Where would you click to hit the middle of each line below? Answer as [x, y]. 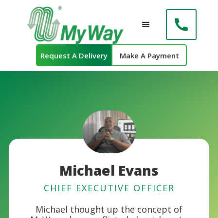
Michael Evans [109, 170]
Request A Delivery [74, 55]
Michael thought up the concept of [109, 209]
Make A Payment [149, 55]
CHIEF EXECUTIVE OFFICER [109, 188]
